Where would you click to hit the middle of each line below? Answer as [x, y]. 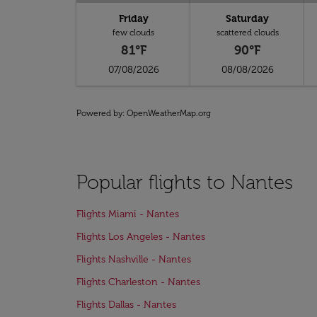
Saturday [248, 19]
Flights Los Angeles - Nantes [141, 237]
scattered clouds [247, 33]
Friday [133, 19]
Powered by [99, 113]
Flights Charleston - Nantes [138, 282]
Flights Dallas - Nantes [126, 305]
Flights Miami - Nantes [128, 214]
